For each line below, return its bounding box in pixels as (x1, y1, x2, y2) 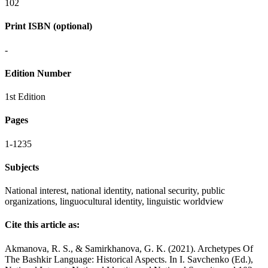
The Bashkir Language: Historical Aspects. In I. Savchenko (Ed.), (5, 254, 253, 264)
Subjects (5, 162, 39, 172)
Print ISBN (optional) (5, 21, 92, 32)
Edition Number (5, 68, 71, 78)
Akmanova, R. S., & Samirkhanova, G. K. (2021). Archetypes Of (5, 243, 253, 254)
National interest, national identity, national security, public (5, 185, 225, 196)
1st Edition (5, 92, 45, 102)
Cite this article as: (5, 220, 80, 230)
